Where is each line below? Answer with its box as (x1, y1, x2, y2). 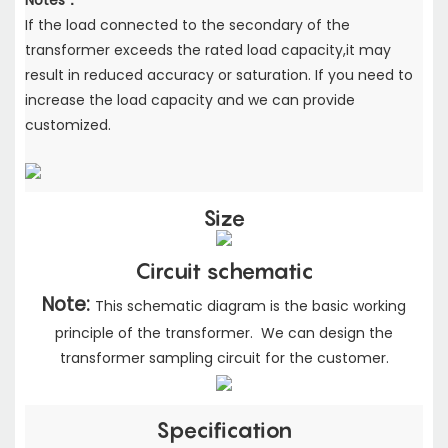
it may (346, 40, 391, 61)
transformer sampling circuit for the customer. (59, 347, 389, 368)
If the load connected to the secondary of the (25, 15, 350, 36)
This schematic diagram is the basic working (95, 295, 406, 316)
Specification (156, 417, 292, 444)
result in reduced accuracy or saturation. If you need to (25, 65, 413, 86)
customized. (25, 115, 111, 136)
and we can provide (217, 90, 355, 111)
